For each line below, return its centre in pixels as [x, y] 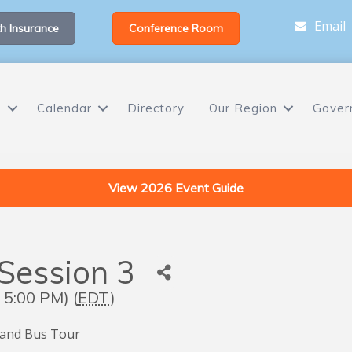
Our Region [243, 108]
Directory [156, 108]
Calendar [64, 108]
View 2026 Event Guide [176, 188]
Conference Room [176, 28]
